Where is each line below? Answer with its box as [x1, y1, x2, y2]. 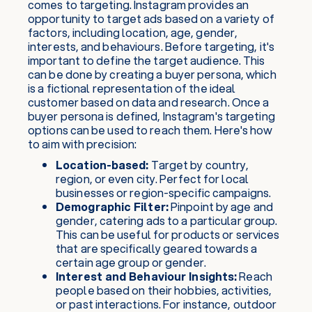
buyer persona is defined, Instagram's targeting [28, 108, 275, 124]
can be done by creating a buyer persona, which [28, 66, 276, 82]
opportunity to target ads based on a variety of [28, 10, 274, 26]
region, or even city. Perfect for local [56, 171, 249, 187]
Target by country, [148, 157, 249, 173]
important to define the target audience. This [28, 52, 265, 68]
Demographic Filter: [56, 198, 169, 214]
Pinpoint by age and [168, 198, 273, 214]
